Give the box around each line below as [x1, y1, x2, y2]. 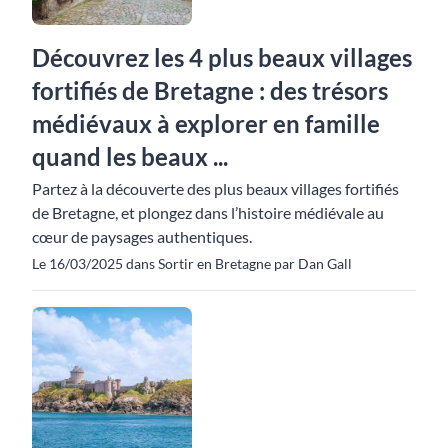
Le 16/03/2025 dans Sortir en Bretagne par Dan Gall [32, 255, 352, 272]
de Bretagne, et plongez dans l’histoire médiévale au [32, 203, 384, 222]
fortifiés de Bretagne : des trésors [32, 76, 388, 105]
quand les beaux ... [32, 142, 228, 171]
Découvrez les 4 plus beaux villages [32, 43, 412, 72]
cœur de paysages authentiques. [32, 227, 252, 246]
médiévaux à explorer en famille [32, 109, 380, 138]
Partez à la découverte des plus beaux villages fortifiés [32, 179, 399, 198]
